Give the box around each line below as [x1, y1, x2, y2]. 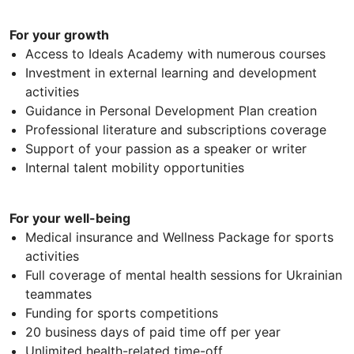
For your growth [9, 26, 109, 43]
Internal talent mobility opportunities [25, 159, 244, 175]
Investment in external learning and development [25, 64, 317, 81]
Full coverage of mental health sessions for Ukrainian [25, 266, 342, 283]
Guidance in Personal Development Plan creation [25, 102, 317, 119]
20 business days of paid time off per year [25, 323, 281, 340]
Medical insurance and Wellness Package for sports [25, 228, 333, 245]
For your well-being [9, 209, 130, 226]
